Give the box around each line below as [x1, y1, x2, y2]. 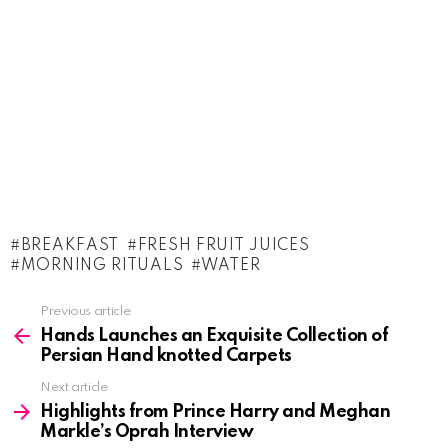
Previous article [40, 304, 131, 318]
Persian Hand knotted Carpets [40, 346, 292, 365]
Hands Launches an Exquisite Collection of [40, 326, 389, 345]
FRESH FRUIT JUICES [137, 237, 310, 254]
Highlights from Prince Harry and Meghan [40, 402, 391, 421]
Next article [40, 380, 108, 394]
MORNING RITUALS [20, 257, 184, 274]
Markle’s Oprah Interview [40, 422, 254, 441]
